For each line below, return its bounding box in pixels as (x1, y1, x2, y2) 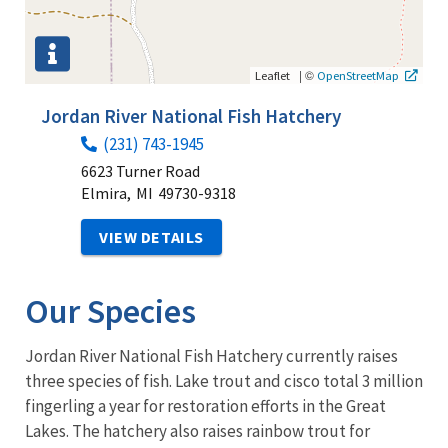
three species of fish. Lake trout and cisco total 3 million (25, 369, 423, 392)
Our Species (25, 289, 196, 332)
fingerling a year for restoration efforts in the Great (25, 394, 386, 417)
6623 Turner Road (81, 160, 200, 181)
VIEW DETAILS (99, 226, 204, 247)
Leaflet (255, 66, 290, 83)
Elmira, (81, 182, 131, 203)
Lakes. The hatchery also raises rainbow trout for (25, 419, 370, 442)
